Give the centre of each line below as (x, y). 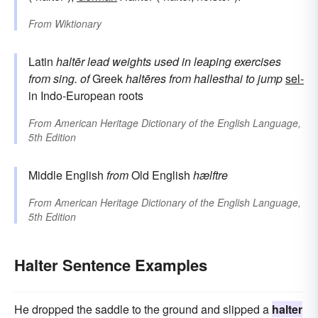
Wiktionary (78, 24)
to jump (264, 79)
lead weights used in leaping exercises (184, 62)
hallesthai (218, 79)
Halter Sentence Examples (111, 265)
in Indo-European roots (86, 96)
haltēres (146, 79)
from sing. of (59, 79)
